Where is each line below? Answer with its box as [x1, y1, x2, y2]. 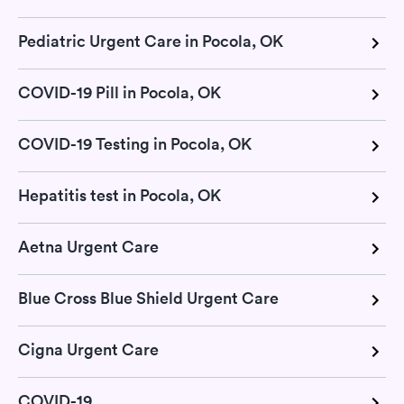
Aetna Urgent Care [18, 236, 159, 257]
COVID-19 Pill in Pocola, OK [18, 82, 221, 103]
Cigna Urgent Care [18, 339, 159, 360]
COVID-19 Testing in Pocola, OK [18, 133, 252, 154]
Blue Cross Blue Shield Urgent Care [18, 288, 279, 308]
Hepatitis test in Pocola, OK [18, 185, 221, 206]
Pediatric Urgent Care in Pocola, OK [18, 31, 283, 51]
